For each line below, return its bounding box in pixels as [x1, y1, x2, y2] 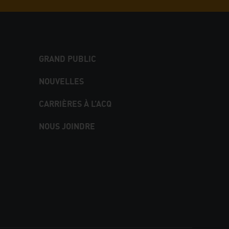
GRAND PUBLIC [39, 54, 96, 64]
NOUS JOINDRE [39, 121, 95, 132]
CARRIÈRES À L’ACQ [39, 99, 111, 109]
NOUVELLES [39, 76, 84, 87]
